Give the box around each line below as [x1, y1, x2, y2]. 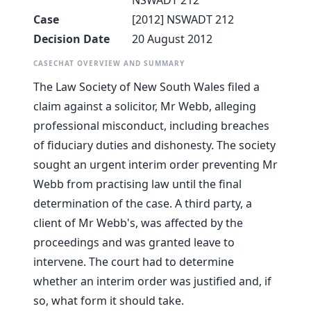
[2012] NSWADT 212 [132, 12, 234, 28]
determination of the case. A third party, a [33, 196, 252, 212]
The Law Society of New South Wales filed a [33, 79, 260, 95]
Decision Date [33, 31, 110, 47]
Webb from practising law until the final [33, 176, 242, 192]
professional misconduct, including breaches [33, 118, 269, 134]
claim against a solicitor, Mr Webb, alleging [33, 99, 256, 115]
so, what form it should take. [33, 293, 184, 309]
